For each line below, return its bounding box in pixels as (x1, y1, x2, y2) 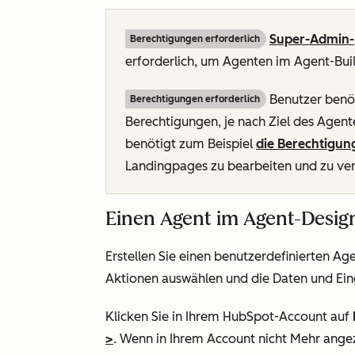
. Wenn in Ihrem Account (113, 331, 258, 346)
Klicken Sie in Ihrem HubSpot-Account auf (105, 309, 353, 324)
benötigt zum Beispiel (125, 136, 256, 151)
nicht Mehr (258, 331, 320, 346)
